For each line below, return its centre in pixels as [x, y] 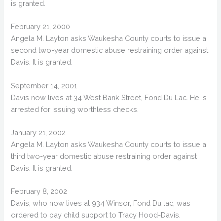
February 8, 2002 [39, 191]
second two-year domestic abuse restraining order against [110, 50]
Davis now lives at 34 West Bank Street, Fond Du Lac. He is [109, 97]
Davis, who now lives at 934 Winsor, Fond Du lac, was [101, 203]
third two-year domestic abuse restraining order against [104, 156]
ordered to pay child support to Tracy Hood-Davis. [96, 215]
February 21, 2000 [41, 27]
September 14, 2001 [44, 85]
